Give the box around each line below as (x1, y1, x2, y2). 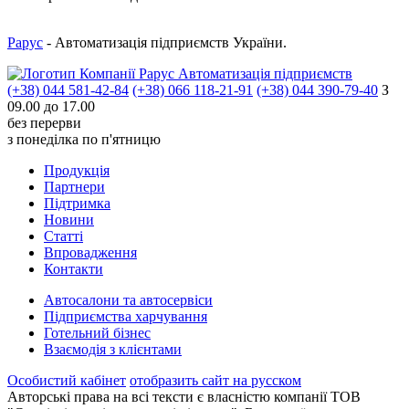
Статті (44, 227, 83, 244)
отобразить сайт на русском (130, 372, 301, 388)
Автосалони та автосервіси (44, 291, 213, 308)
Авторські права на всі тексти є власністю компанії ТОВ (7, 388, 361, 404)
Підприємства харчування (44, 308, 207, 324)
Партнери (44, 178, 105, 194)
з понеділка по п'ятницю (7, 131, 161, 147)
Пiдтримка (44, 194, 110, 211)
